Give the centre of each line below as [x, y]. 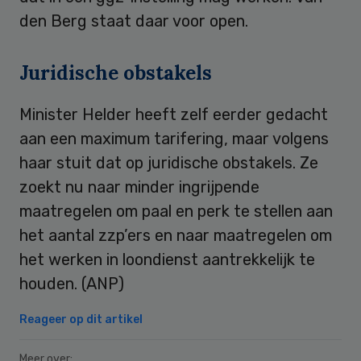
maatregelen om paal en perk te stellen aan [176, 211]
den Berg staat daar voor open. [134, 21]
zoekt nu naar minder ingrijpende [139, 187]
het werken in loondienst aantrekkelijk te [167, 259]
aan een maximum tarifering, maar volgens [174, 138]
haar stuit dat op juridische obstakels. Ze [169, 162]
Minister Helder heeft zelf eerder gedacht [174, 114]
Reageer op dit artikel [81, 319]
